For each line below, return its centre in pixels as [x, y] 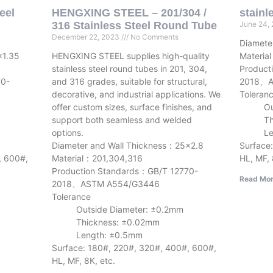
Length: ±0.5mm [97, 235]
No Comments [153, 37]
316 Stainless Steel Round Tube [134, 26]
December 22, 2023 [86, 37]
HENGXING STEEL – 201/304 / [129, 13]
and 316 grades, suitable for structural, [129, 82]
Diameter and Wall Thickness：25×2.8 [127, 146]
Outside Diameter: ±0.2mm [117, 210]
